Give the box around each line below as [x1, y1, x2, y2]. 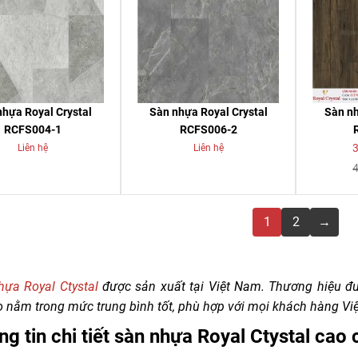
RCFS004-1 [4, 123, 62, 137]
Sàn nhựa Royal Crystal [149, 105, 268, 119]
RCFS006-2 [179, 123, 237, 137]
